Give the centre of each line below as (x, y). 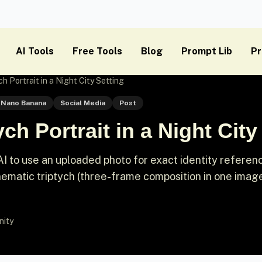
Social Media (82, 103)
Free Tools (97, 51)
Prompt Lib (207, 51)
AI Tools (35, 51)
